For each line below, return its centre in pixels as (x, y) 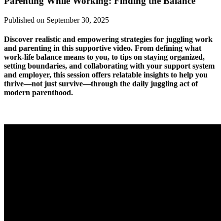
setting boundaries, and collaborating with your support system (109, 66)
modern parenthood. (38, 93)
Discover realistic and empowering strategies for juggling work (108, 39)
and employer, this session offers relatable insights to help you (106, 75)
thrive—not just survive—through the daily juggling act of (101, 84)
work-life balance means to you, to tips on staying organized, (104, 57)
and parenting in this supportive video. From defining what (103, 48)
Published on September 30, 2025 (56, 20)
